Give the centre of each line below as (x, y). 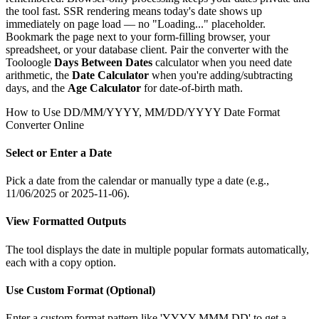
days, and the (37, 88)
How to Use (35, 112)
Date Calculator (110, 75)
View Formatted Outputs (66, 221)
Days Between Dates (103, 62)
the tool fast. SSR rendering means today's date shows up (134, 11)
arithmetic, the (39, 75)
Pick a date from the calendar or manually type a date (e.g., (137, 181)
